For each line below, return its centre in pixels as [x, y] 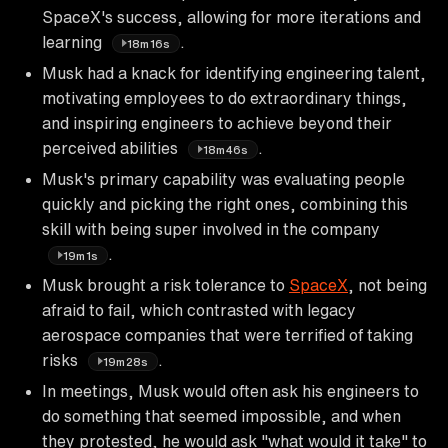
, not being [387, 284]
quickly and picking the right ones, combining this [225, 203]
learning [74, 41]
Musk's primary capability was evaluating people [223, 178]
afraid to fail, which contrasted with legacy [199, 309]
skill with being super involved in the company [211, 228]
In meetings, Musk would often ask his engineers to [230, 390]
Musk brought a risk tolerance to [165, 284]
